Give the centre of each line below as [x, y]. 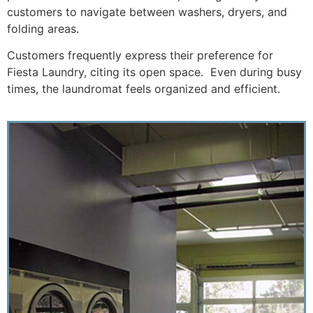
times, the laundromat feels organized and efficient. [144, 89]
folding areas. [43, 28]
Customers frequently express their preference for [140, 56]
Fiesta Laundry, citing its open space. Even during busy [154, 72]
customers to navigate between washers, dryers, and [147, 12]
